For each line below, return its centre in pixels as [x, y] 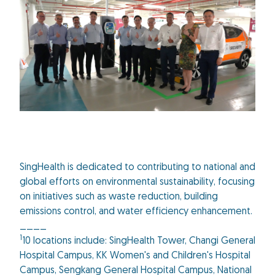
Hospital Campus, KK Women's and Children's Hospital [135, 256]
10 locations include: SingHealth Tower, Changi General [139, 242]
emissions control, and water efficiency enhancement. [136, 212]
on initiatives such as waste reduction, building [119, 197]
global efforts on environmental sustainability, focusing [137, 183]
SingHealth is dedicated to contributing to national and [137, 168]
